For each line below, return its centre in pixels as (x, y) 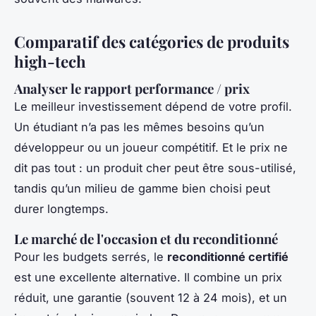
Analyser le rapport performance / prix (132, 89)
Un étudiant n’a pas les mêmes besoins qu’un (139, 127)
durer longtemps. (61, 209)
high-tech (50, 62)
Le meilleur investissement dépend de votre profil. (153, 107)
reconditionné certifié (228, 257)
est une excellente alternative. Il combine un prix (148, 278)
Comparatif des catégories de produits (152, 42)
